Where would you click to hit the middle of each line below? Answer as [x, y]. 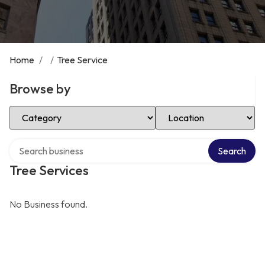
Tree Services [49, 170]
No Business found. [49, 204]
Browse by [40, 89]
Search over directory [53, 143]
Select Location [187, 110]
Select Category [43, 110]
